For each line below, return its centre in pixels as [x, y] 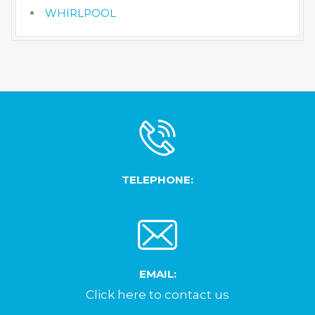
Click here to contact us [157, 295]
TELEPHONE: [157, 180]
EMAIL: [157, 274]
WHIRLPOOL [81, 13]
